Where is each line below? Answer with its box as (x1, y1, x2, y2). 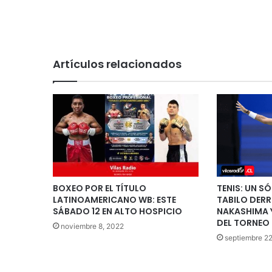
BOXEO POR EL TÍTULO (53, 182, 146, 194)
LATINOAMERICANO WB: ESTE (53, 193, 176, 206)
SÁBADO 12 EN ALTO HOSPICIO (53, 205, 182, 217)
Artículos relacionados (53, 56, 182, 72)
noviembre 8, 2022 (61, 221, 124, 231)
